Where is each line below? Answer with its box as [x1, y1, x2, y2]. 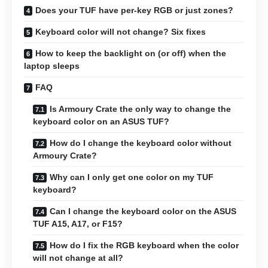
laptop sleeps [24, 61, 80, 71]
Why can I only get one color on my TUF [50, 172, 214, 182]
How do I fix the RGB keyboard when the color [50, 240, 239, 251]
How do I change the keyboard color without [50, 138, 232, 148]
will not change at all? [33, 253, 123, 263]
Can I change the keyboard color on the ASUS [50, 206, 236, 217]
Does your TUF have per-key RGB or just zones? [35, 5, 233, 16]
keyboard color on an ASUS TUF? [33, 117, 169, 127]
